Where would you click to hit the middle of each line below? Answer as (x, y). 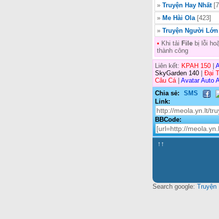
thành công (173, 51)
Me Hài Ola (179, 18)
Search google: (175, 187)
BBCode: (168, 119)
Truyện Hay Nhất (187, 5)
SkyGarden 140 (177, 73)
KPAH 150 (196, 66)
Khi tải (170, 44)
